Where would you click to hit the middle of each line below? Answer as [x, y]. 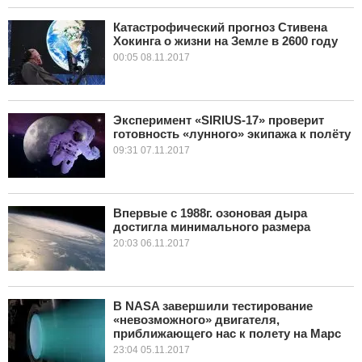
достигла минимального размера [212, 227]
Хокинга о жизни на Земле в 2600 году [225, 41]
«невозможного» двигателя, [196, 320]
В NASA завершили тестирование [213, 306]
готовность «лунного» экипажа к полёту [232, 134]
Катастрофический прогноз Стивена [220, 27]
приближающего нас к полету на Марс [227, 333]
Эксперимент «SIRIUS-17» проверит [219, 120]
